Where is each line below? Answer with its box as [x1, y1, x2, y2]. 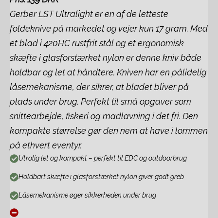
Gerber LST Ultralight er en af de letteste [10, 9, 168, 19]
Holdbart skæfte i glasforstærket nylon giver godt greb [18, 173, 184, 181]
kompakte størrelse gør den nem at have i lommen [10, 126, 208, 136]
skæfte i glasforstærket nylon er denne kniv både [10, 53, 201, 63]
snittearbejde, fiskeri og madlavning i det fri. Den [10, 111, 198, 121]
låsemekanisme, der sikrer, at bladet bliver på [10, 82, 189, 92]
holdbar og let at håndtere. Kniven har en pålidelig [10, 67, 207, 77]
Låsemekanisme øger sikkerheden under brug [18, 191, 156, 199]
